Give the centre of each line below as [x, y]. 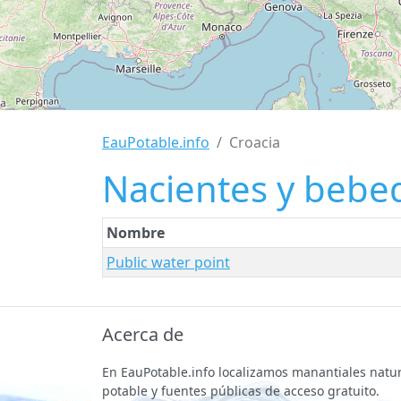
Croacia [255, 142]
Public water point [168, 262]
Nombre [136, 233]
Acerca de [143, 334]
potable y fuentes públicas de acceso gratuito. [241, 391]
